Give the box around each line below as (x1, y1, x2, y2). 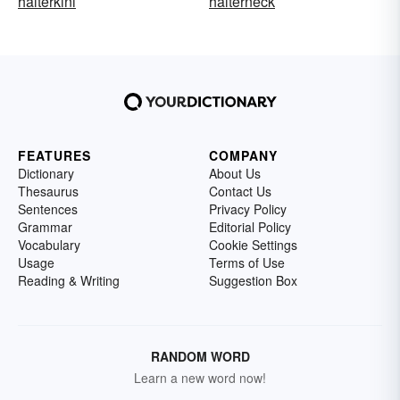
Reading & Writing (18, 271, 120, 290)
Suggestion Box (209, 271, 297, 290)
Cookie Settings (209, 236, 297, 254)
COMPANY (209, 146, 278, 165)
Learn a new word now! (134, 369, 266, 387)
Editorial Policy (209, 218, 291, 237)
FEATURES (18, 146, 91, 165)
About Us (209, 164, 261, 183)
